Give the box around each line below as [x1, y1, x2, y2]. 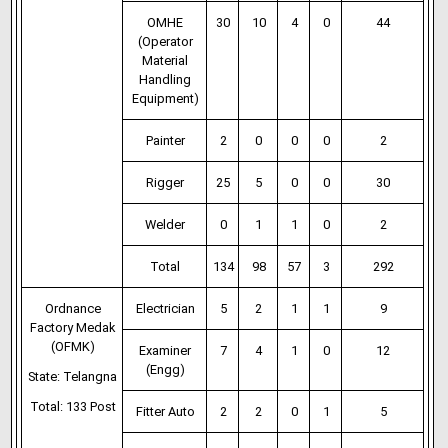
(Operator [137, 34, 193, 49]
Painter [145, 133, 185, 148]
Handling [139, 72, 192, 87]
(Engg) [145, 362, 185, 377]
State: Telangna [28, 369, 118, 384]
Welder [145, 217, 186, 232]
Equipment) [131, 91, 199, 106]
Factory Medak [30, 320, 116, 335]
